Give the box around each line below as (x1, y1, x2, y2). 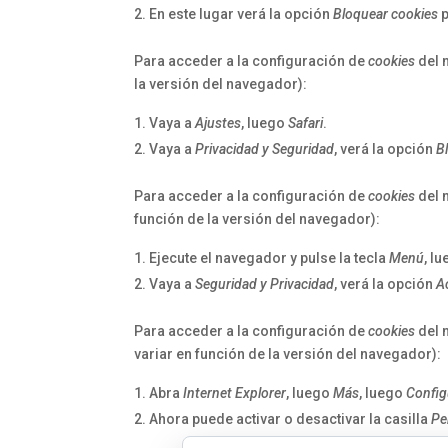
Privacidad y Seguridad (195, 141, 335, 157)
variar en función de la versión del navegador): (134, 346, 442, 362)
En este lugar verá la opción (149, 6, 334, 22)
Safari (288, 115, 324, 131)
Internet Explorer (183, 385, 287, 401)
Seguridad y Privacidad (195, 276, 335, 292)
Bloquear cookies (333, 6, 439, 22)
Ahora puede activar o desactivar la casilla (149, 411, 432, 427)
